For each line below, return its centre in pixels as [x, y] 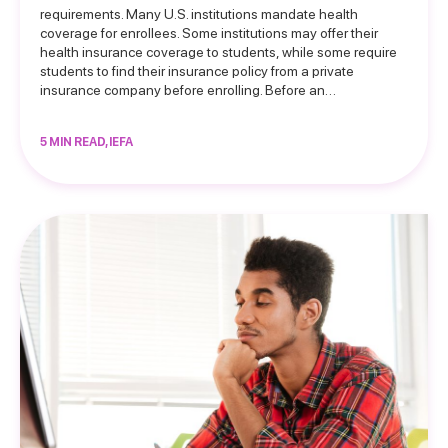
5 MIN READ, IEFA [86, 142]
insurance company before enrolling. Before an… [188, 90]
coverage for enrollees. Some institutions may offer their [209, 33]
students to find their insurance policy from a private [197, 71]
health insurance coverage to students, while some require [218, 52]
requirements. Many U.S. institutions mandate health [199, 14]
